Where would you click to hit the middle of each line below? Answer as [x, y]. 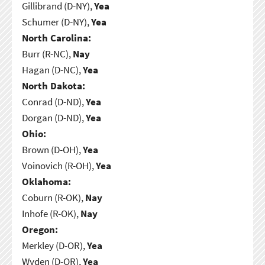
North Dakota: [53, 85]
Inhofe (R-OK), [51, 213]
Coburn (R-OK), [53, 197]
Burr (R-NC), [47, 54]
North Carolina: [56, 38]
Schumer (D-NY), [56, 22]
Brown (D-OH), [52, 149]
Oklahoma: [46, 181]
